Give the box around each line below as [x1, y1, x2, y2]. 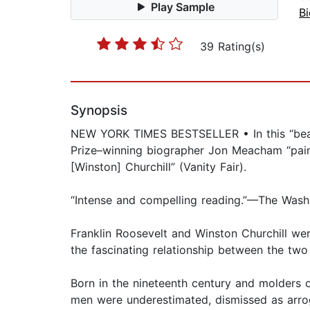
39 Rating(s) [200, 39, 265, 54]
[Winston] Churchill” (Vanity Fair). [71, 160, 246, 174]
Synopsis [71, 102, 127, 119]
